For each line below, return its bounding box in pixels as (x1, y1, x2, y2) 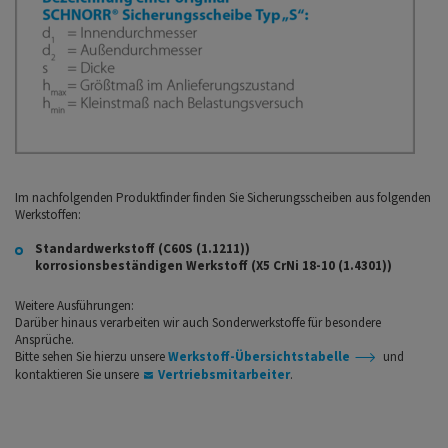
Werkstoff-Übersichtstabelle (168, 347, 350, 365)
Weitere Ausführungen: (15, 296, 134, 314)
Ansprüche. (15, 330, 74, 348)
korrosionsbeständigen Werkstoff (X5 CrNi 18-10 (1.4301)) (35, 256, 398, 274)
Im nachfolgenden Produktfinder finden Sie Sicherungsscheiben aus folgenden (15, 188, 431, 206)
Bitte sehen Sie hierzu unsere (15, 347, 168, 365)
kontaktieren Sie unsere (15, 365, 142, 383)
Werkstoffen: (15, 205, 81, 223)
